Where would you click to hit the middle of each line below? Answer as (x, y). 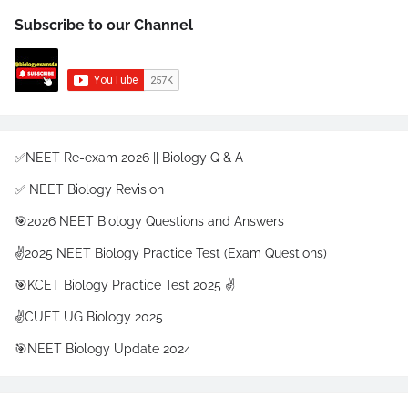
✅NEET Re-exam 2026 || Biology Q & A (129, 158)
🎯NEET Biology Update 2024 (103, 349)
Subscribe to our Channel (104, 25)
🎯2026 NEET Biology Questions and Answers (149, 221)
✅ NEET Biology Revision (89, 189)
